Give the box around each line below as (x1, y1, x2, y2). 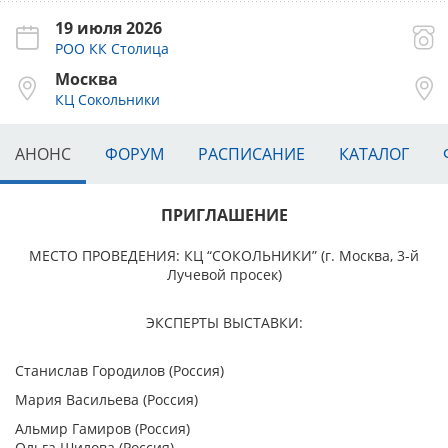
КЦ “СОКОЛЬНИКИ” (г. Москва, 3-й (184, 246, 419, 265)
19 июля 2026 (55, 17, 162, 39)
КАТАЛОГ (339, 143, 409, 165)
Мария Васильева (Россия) (15, 390, 198, 409)
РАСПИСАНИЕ (198, 143, 305, 165)
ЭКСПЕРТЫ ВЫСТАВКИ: (145, 313, 303, 332)
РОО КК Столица (55, 39, 169, 58)
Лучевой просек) (166, 265, 282, 284)
